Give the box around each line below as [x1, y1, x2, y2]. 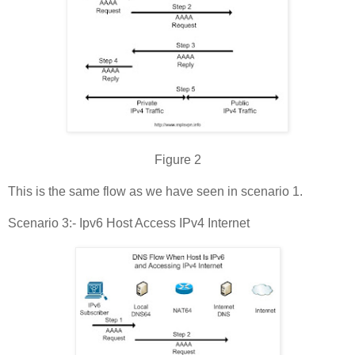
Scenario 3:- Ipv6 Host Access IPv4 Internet [8, 216, 250, 230]
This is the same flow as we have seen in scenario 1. [8, 184, 303, 198]
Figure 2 [154, 152, 201, 166]
